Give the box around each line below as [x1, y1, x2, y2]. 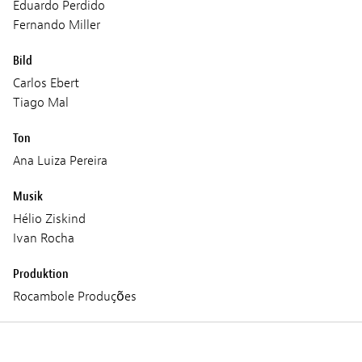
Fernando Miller [13, 17, 100, 34]
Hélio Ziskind [13, 211, 86, 228]
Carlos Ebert [13, 75, 79, 92]
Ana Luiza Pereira [13, 153, 107, 170]
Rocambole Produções [13, 288, 137, 305]
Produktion [13, 266, 69, 283]
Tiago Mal [13, 95, 69, 112]
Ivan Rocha [13, 230, 74, 247]
